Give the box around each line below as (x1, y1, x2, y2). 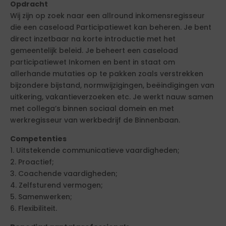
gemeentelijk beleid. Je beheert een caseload (10, 45, 178, 55)
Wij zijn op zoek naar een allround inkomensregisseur (10, 11, 205, 21)
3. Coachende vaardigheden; (10, 168, 118, 179)
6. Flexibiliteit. (10, 203, 57, 213)
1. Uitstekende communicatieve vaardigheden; (10, 145, 180, 155)
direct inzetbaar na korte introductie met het (10, 34, 176, 44)
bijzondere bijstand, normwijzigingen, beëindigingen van (10, 80, 214, 90)
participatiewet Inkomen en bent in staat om (10, 57, 175, 67)
